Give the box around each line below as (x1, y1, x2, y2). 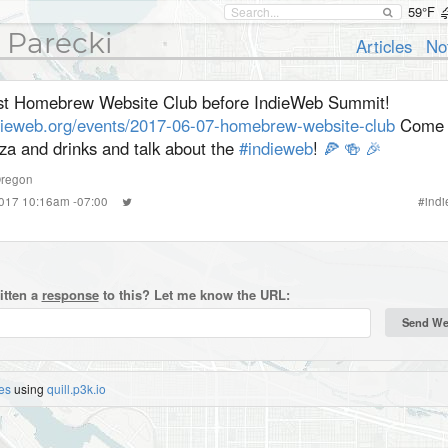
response (41, 285, 99, 304)
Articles (356, 34, 413, 58)
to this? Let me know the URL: (98, 285, 290, 304)
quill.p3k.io (46, 380, 106, 398)
